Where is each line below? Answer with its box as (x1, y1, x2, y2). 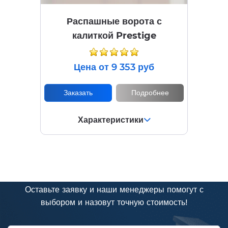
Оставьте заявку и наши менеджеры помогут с (24, 184, 204, 196)
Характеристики (77, 115, 144, 127)
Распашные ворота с (66, 16, 162, 27)
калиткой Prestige (72, 30, 156, 42)
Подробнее (131, 88, 169, 98)
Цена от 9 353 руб (74, 62, 154, 73)
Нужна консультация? (36, 158, 192, 176)
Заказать (64, 88, 93, 98)
